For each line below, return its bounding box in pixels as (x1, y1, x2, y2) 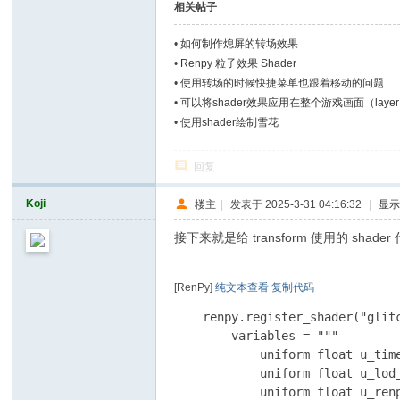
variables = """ (174, 329, 339, 343)
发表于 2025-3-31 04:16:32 (230, 197, 362, 211)
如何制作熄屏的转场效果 (180, 37, 299, 50)
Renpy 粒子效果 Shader (180, 57, 297, 70)
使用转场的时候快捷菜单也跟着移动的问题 (180, 77, 385, 89)
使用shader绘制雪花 (180, 116, 279, 129)
